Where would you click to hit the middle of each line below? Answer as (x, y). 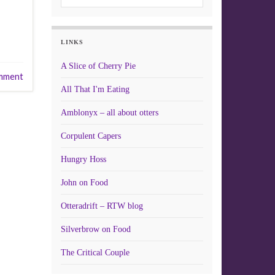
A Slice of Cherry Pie (98, 66)
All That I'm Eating (95, 89)
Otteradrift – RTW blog (102, 206)
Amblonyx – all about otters (109, 113)
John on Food (84, 183)
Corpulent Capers (91, 136)
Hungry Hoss (83, 159)
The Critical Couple (95, 253)
